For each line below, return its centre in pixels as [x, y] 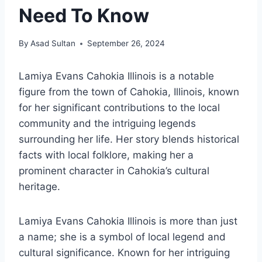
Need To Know [84, 15]
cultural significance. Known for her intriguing [124, 253]
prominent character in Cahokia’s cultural [114, 171]
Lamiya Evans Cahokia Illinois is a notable [116, 76]
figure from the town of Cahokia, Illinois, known [129, 92]
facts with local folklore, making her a [106, 155]
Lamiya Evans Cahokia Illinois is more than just [128, 221]
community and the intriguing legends [107, 124]
